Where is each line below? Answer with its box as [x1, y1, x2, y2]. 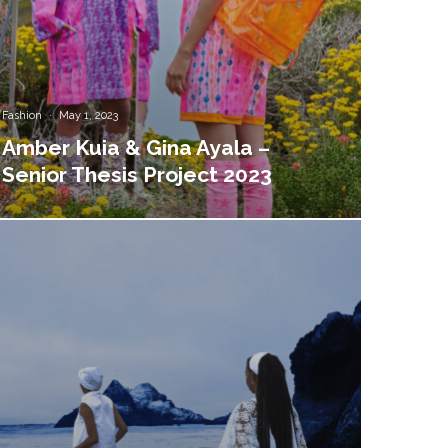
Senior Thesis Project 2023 [2, 161, 273, 187]
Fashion [2, 108, 43, 122]
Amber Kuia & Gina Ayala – [2, 134, 271, 160]
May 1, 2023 [59, 108, 119, 122]
